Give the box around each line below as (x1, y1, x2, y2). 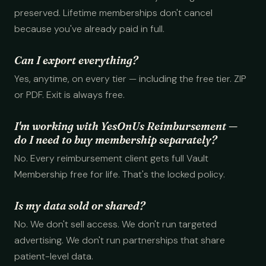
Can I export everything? (14, 53, 138, 67)
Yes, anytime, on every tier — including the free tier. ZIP (14, 72, 246, 85)
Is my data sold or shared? (14, 199, 145, 213)
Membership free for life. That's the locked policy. (14, 168, 225, 180)
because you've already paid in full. (14, 23, 164, 35)
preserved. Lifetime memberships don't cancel (14, 7, 213, 19)
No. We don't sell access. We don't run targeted (14, 218, 217, 230)
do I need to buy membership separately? (14, 133, 217, 147)
